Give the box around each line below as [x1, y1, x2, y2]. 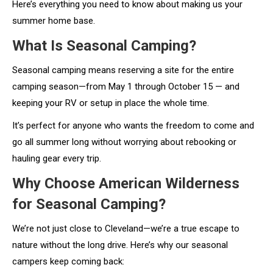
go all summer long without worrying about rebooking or [12, 136, 236, 147]
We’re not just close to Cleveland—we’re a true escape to [12, 222, 239, 234]
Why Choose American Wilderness [12, 174, 239, 192]
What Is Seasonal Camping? [12, 37, 196, 54]
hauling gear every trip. [12, 152, 101, 164]
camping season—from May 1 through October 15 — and [12, 80, 239, 92]
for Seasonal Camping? [12, 195, 166, 213]
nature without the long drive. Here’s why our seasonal [12, 239, 228, 250]
